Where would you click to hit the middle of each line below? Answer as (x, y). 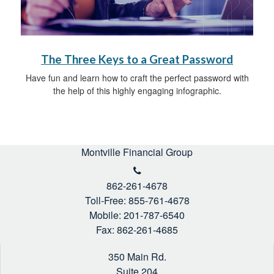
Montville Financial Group (137, 152)
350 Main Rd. (137, 256)
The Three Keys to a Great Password (137, 59)
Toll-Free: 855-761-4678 (137, 200)
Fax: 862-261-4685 (137, 229)
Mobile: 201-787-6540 (137, 215)
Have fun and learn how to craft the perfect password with (137, 77)
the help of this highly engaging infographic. (137, 90)
